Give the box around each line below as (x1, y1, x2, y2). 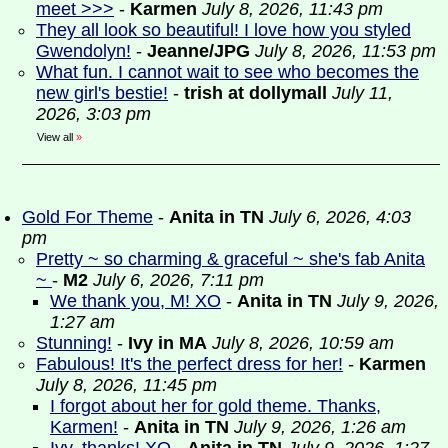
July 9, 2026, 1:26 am (234, 417, 406, 437)
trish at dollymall (184, 83, 327, 103)
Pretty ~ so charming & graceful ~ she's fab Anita (36, 249, 425, 269)
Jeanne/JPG (147, 41, 250, 61)
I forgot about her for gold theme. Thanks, (50, 396, 381, 416)
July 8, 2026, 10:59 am (212, 333, 394, 353)
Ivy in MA (128, 333, 207, 353)
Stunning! (36, 333, 112, 353)
